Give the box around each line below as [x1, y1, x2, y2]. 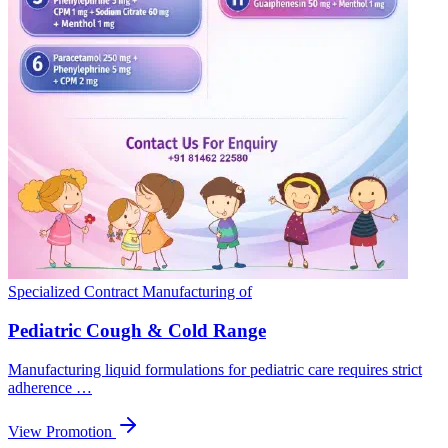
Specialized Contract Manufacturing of [8, 283, 252, 301]
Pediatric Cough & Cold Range [8, 320, 266, 342]
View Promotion [8, 422, 116, 440]
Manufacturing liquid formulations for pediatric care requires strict [8, 360, 422, 378]
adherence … [8, 378, 92, 396]
